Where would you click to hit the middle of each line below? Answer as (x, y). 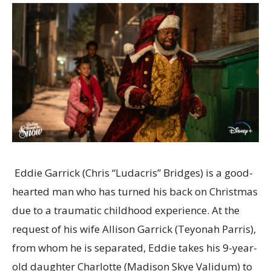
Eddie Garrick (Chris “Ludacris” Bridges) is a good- (134, 172)
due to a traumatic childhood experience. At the (126, 210)
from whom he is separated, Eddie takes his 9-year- (135, 247)
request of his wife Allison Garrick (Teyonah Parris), (134, 229)
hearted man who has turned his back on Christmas (135, 191)
